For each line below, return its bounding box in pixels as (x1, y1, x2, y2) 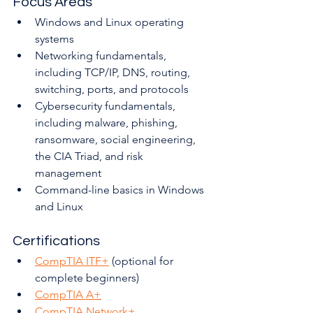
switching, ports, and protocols (35, 82, 189, 96)
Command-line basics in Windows (35, 183, 207, 197)
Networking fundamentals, (35, 49, 169, 63)
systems (35, 32, 74, 46)
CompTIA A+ (35, 288, 101, 302)
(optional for (109, 254, 176, 268)
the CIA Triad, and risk (35, 150, 146, 163)
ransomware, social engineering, (35, 133, 198, 147)
